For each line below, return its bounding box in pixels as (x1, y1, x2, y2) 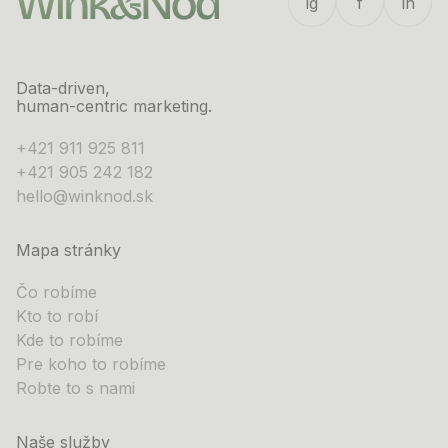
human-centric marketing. (16, 96, 212, 116)
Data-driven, (16, 78, 110, 98)
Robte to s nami (16, 378, 135, 398)
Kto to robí (16, 306, 98, 326)
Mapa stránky (16, 240, 121, 260)
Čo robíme (16, 282, 97, 302)
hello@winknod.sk (16, 186, 153, 206)
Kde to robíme (16, 330, 123, 350)
